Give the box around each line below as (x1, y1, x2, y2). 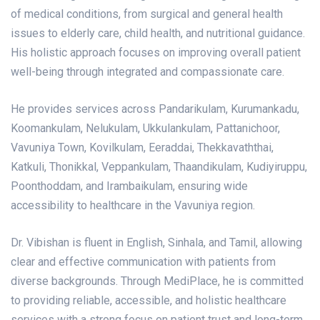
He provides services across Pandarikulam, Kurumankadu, (11, 101, 299, 116)
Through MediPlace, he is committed (121, 274, 304, 288)
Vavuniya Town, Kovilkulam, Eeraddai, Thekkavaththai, (11, 140, 274, 154)
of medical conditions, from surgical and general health (11, 6, 283, 21)
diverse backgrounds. (11, 274, 121, 288)
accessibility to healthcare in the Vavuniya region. (11, 198, 255, 212)
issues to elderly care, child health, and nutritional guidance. (11, 26, 305, 40)
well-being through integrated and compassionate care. (11, 64, 284, 79)
